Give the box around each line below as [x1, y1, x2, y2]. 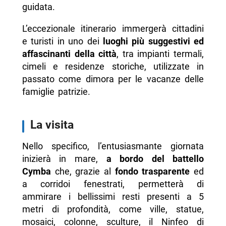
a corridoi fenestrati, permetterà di [22, 179, 204, 190]
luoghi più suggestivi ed [102, 36, 204, 47]
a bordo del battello [106, 153, 204, 164]
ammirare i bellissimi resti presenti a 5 [22, 191, 204, 202]
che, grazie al [54, 166, 115, 177]
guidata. [22, 2, 55, 13]
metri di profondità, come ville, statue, [22, 204, 204, 215]
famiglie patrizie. [22, 86, 90, 97]
